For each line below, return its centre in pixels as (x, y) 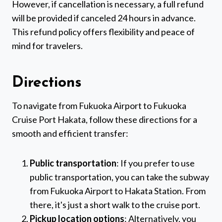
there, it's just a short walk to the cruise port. (115, 205)
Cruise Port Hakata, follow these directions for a (105, 120)
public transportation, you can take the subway (119, 177)
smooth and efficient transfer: (70, 134)
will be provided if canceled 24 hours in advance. (104, 18)
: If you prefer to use (156, 163)
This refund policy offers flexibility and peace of (103, 32)
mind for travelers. (47, 46)
